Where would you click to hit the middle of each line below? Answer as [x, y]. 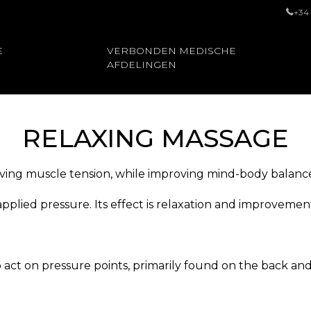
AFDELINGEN [141, 65]
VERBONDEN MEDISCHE [171, 51]
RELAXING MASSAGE [155, 138]
